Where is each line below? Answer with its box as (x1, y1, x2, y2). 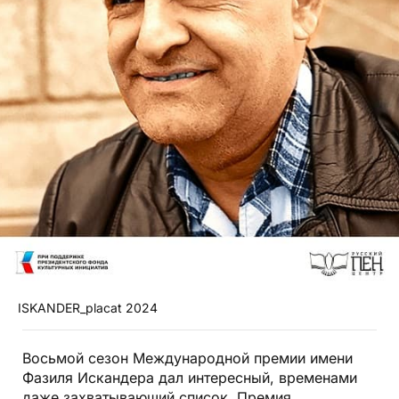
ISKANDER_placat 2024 (18, 300, 158, 316)
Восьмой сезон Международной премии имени (22, 349, 353, 368)
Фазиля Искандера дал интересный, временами (22, 369, 357, 387)
